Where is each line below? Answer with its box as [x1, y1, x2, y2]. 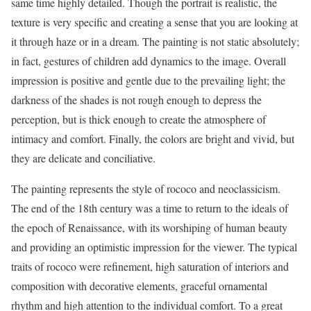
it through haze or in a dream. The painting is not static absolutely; [11, 34, 299, 49]
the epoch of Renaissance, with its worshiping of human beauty [11, 220, 287, 235]
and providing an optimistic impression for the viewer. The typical [11, 239, 297, 254]
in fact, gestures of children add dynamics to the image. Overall [11, 53, 286, 68]
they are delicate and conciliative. [11, 151, 155, 165]
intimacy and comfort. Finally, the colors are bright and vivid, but [11, 131, 294, 146]
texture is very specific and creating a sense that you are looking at [11, 15, 298, 29]
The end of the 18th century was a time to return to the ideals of [11, 201, 288, 215]
